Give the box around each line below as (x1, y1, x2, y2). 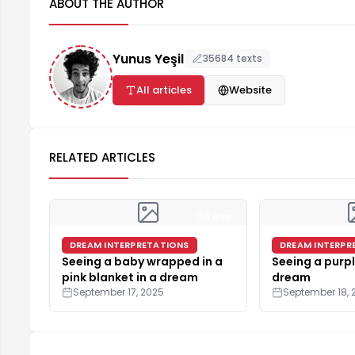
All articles (136, 82, 192, 97)
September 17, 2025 (73, 285, 164, 300)
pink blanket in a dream (62, 269, 198, 286)
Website (229, 82, 272, 97)
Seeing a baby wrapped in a (62, 254, 223, 270)
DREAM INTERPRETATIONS (70, 239, 189, 252)
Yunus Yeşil (113, 49, 184, 68)
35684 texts (203, 52, 262, 66)
